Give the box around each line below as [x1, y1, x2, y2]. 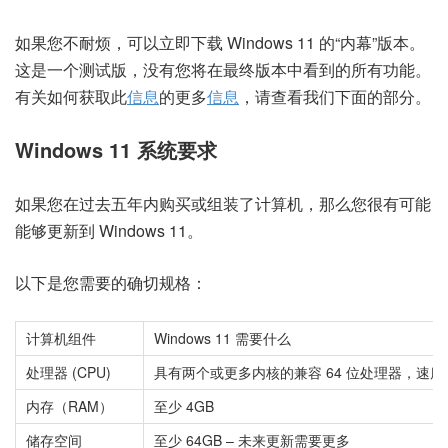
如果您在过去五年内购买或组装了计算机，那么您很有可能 [15, 191, 431, 215]
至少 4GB [154, 395, 214, 416]
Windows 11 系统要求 [15, 134, 217, 164]
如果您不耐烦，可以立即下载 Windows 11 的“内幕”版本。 [15, 30, 425, 54]
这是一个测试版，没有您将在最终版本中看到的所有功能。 [15, 57, 431, 81]
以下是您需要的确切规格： [15, 270, 207, 294]
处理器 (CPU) [26, 361, 111, 382]
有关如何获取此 [15, 84, 127, 108]
